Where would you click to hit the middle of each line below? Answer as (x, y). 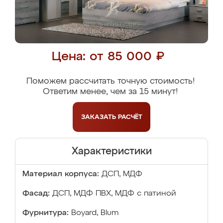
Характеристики (111, 151)
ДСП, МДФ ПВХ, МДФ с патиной (114, 194)
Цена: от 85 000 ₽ (108, 57)
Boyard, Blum (95, 213)
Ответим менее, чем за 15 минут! (110, 92)
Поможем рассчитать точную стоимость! (110, 81)
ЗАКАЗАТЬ (99, 117)
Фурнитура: (46, 213)
